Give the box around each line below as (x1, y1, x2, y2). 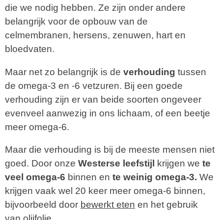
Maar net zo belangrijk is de (5, 66, 123, 77)
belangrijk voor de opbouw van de (5, 16, 148, 27)
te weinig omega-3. (110, 172, 197, 183)
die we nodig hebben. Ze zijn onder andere (5, 2, 186, 13)
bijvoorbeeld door (5, 199, 81, 210)
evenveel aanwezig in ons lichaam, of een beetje (5, 108, 210, 118)
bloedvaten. (5, 43, 57, 54)
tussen (175, 66, 206, 77)
